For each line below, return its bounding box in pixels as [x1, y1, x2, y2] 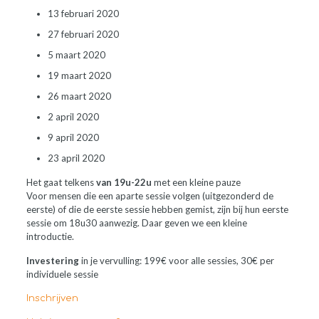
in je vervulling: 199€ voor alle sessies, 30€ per [78, 255, 274, 266]
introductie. [26, 231, 74, 242]
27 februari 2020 [47, 28, 119, 40]
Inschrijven [26, 293, 78, 303]
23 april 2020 [47, 152, 105, 164]
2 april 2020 [47, 111, 99, 122]
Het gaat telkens [26, 177, 96, 188]
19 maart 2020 [47, 70, 111, 81]
